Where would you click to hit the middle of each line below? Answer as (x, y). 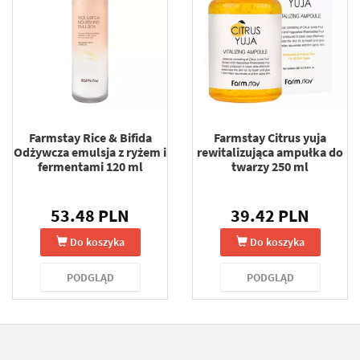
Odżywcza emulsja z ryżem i (90, 152)
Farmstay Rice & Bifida (90, 137)
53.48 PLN (90, 215)
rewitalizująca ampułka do (270, 152)
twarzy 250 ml (270, 166)
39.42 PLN (270, 215)
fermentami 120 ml (90, 166)
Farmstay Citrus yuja (270, 137)
